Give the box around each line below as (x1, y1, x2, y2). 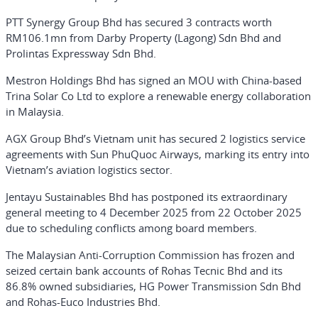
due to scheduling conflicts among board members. (6, 221, 257, 235)
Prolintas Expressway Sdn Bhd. (6, 46, 156, 60)
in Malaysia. (6, 104, 64, 119)
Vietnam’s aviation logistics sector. (6, 163, 172, 177)
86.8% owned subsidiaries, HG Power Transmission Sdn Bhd (6, 279, 301, 293)
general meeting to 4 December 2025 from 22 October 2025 (6, 205, 302, 219)
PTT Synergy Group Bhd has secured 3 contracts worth (6, 15, 272, 29)
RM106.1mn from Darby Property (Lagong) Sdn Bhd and (6, 31, 281, 45)
